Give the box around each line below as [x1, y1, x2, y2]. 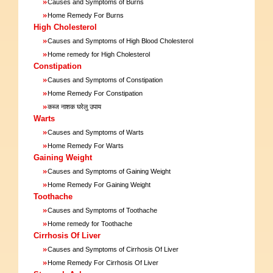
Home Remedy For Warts [48, 141, 124, 149]
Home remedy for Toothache [48, 219, 132, 227]
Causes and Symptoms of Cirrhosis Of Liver [48, 245, 179, 253]
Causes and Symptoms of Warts [48, 128, 144, 136]
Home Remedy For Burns [48, 11, 124, 19]
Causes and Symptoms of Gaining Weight [48, 167, 171, 175]
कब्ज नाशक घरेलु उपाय [48, 102, 101, 110]
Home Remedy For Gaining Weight [48, 180, 151, 188]
